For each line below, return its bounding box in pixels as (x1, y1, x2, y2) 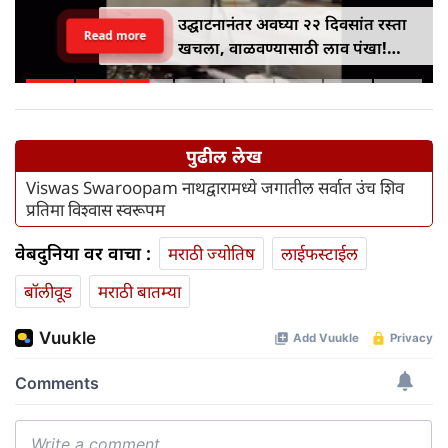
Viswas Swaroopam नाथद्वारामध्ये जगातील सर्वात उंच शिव (26, 176, 404, 200)
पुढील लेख (186, 144, 262, 169)
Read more (82, 27, 147, 45)
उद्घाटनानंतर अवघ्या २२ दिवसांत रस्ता (177, 13, 407, 36)
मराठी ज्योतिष (168, 242, 255, 266)
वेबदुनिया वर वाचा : (15, 241, 151, 266)
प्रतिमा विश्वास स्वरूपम (26, 198, 165, 222)
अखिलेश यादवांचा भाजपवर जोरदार (177, 61, 399, 84)
